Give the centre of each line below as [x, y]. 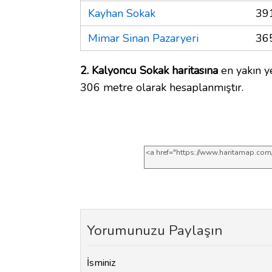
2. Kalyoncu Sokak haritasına [149, 70]
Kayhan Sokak [122, 13]
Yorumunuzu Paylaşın [155, 230]
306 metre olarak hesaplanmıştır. [162, 87]
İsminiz [101, 263]
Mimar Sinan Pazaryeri [143, 38]
